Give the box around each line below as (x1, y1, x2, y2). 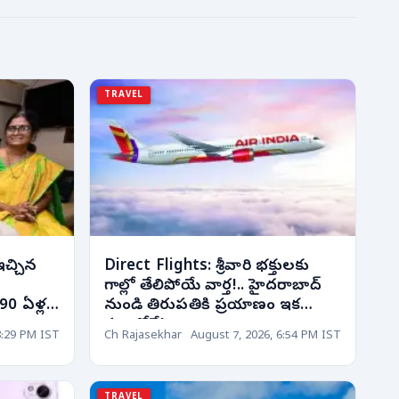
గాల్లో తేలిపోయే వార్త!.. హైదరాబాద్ (104, 276, 322, 297)
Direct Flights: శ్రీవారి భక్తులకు (104, 256, 310, 277)
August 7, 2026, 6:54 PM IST (191, 329, 341, 345)
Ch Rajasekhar (104, 329, 182, 345)
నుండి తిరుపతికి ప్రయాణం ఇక (104, 296, 301, 316)
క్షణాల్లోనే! (104, 315, 166, 336)
